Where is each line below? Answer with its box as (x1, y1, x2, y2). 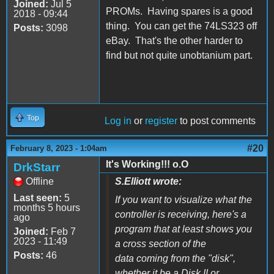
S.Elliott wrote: (115, 176, 182, 187)
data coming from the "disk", (115, 253, 235, 264)
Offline (26, 176, 54, 187)
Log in (105, 115, 131, 126)
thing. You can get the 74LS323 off (106, 20, 257, 31)
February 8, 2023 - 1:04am (10, 143, 107, 153)
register (145, 115, 177, 126)
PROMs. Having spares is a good (106, 6, 253, 17)
